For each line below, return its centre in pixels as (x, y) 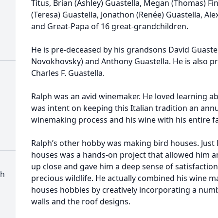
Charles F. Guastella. (68, 73)
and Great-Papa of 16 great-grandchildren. (110, 26)
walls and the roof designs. (81, 201)
